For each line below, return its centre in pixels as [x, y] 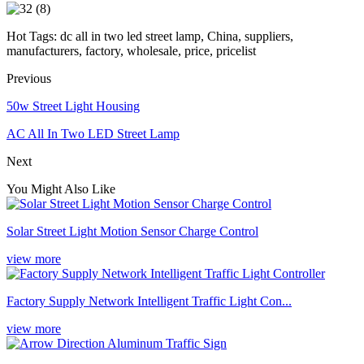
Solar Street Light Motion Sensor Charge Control [132, 231]
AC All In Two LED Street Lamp [93, 133]
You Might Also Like [61, 188]
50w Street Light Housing [73, 106]
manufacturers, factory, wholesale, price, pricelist [131, 50]
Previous [29, 78]
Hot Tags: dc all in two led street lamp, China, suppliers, [150, 36]
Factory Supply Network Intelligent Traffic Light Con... [149, 301]
